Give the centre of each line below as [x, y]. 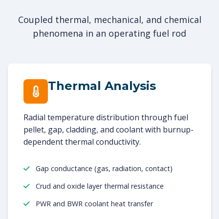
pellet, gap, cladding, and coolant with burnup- [109, 130]
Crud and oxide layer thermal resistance [99, 186]
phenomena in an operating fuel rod [109, 33]
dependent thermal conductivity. [82, 142]
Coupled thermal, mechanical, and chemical [109, 20]
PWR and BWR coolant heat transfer [93, 203]
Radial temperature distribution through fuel [106, 117]
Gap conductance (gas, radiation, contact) [103, 169]
